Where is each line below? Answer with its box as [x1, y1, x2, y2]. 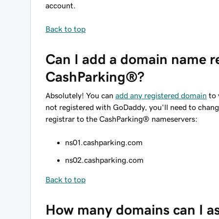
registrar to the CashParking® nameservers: [45, 115, 197, 123]
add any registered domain [115, 91, 207, 99]
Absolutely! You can [45, 91, 115, 99]
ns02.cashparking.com [65, 156, 144, 164]
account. [45, 1, 76, 9]
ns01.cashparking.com [65, 138, 143, 146]
